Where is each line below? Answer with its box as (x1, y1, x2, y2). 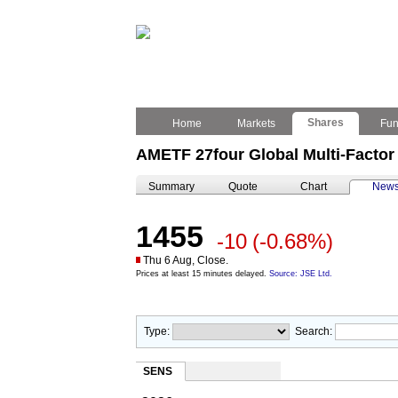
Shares (305, 116, 346, 129)
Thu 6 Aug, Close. (143, 254, 228, 267)
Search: (295, 325, 335, 338)
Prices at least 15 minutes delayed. (136, 269, 269, 278)
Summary (148, 180, 195, 193)
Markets (235, 117, 278, 130)
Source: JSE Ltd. (269, 269, 332, 278)
